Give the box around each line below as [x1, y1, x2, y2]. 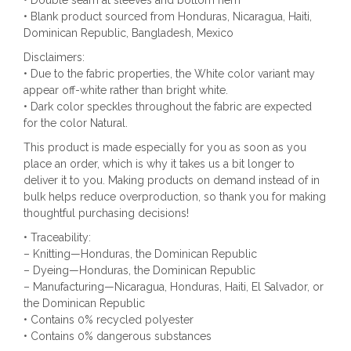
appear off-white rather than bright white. [24, 83, 228, 96]
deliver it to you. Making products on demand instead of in [24, 173, 320, 186]
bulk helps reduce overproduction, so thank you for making [24, 190, 326, 203]
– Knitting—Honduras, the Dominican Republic [24, 247, 257, 260]
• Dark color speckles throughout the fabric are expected [24, 100, 312, 113]
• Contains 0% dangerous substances [24, 329, 212, 342]
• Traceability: [24, 230, 91, 244]
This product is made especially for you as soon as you [24, 140, 306, 154]
